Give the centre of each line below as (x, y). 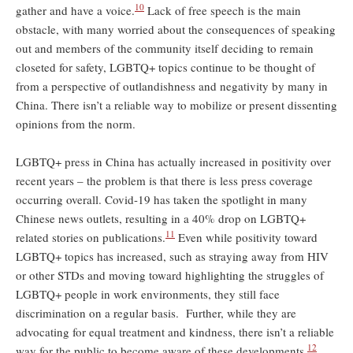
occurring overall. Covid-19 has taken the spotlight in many (162, 199)
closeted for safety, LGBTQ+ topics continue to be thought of (165, 67)
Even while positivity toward (246, 237)
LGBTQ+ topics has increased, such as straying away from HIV (172, 256)
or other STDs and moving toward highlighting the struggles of (170, 275)
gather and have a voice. (75, 10)
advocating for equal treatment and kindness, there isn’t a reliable (175, 332)
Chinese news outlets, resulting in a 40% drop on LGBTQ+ (161, 218)
